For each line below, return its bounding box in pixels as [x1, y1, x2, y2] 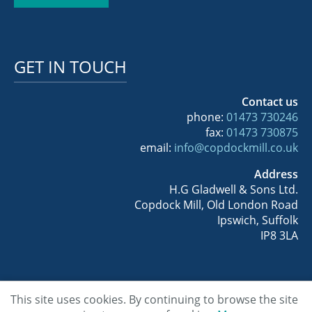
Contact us [242, 93, 298, 109]
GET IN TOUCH [14, 54, 127, 78]
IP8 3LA [260, 227, 298, 243]
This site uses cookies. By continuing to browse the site [10, 292, 298, 307]
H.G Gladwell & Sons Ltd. [169, 181, 298, 197]
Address [254, 166, 298, 182]
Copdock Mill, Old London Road [134, 196, 298, 212]
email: [140, 139, 174, 155]
